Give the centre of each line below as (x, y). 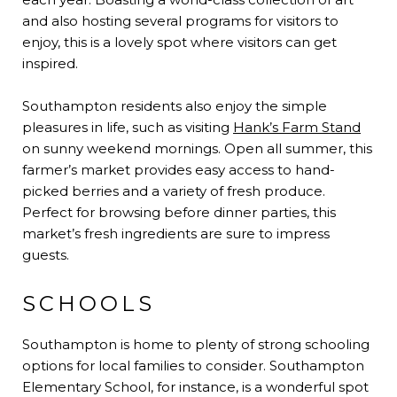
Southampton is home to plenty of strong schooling (196, 344)
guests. (46, 254)
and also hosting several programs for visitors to (180, 20)
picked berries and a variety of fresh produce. (174, 191)
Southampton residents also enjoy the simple (175, 105)
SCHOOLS (89, 303)
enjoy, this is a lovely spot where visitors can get (179, 42)
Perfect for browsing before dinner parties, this (179, 212)
